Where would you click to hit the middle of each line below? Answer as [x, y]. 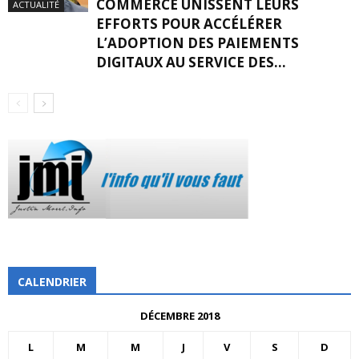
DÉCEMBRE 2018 [179, 316]
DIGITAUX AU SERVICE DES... [191, 62]
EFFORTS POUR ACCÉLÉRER [189, 24]
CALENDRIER [52, 282]
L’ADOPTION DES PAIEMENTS [198, 43]
